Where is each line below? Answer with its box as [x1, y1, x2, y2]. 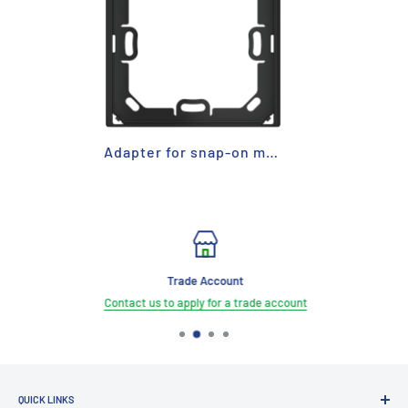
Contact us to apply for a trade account [102, 295, 306, 311]
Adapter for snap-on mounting [266, 143, 278, 161]
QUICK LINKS [18, 393, 75, 406]
